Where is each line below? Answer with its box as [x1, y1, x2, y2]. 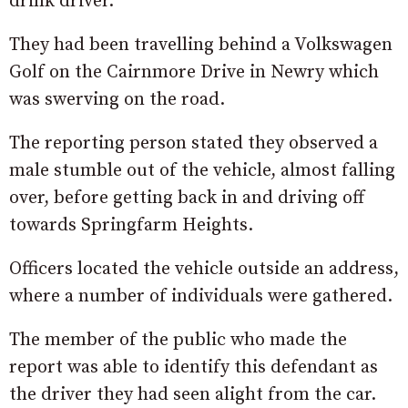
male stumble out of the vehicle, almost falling [9, 159, 395, 183]
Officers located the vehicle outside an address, [9, 258, 399, 281]
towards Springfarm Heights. [9, 214, 253, 238]
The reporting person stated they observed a [9, 132, 378, 156]
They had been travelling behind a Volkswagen [9, 34, 393, 57]
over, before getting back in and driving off [9, 187, 364, 210]
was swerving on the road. [9, 88, 225, 112]
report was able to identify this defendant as [9, 356, 378, 380]
